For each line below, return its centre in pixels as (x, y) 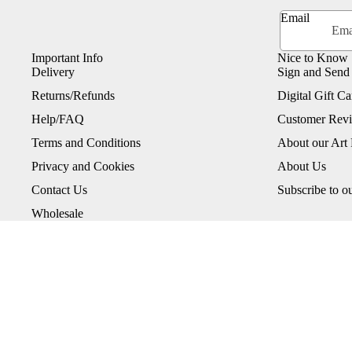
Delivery (53, 72)
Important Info (67, 58)
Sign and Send (313, 72)
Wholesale (57, 214)
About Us (302, 167)
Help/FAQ (58, 119)
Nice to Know (313, 58)
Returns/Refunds (73, 96)
